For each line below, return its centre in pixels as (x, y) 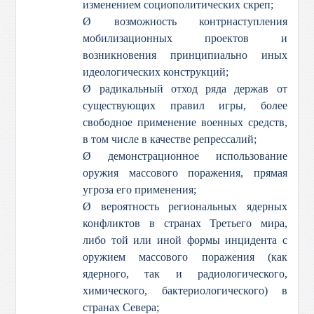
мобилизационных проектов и (185, 38)
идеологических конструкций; (156, 72)
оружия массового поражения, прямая (185, 173)
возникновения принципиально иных (185, 55)
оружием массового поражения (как (185, 257)
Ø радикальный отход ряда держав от (185, 89)
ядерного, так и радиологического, (185, 274)
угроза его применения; (140, 190)
